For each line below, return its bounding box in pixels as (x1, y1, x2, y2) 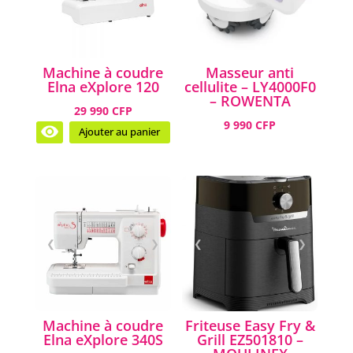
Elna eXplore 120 (46, 76, 159, 96)
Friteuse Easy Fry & (184, 316, 315, 336)
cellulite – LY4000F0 (184, 76, 316, 96)
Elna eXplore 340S (43, 330, 163, 350)
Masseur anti (206, 62, 295, 82)
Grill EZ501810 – (196, 330, 303, 350)
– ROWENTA (209, 91, 291, 110)
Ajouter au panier (79, 125, 161, 139)
